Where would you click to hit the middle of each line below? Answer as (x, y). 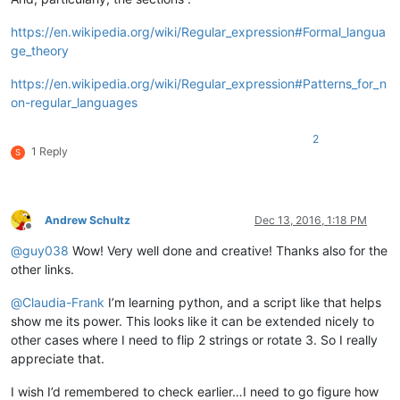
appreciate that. (58, 358)
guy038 (46, 250)
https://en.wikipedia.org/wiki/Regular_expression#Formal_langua (198, 31)
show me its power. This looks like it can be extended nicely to (192, 321)
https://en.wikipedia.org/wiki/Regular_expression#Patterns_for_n (199, 83)
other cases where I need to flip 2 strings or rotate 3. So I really (194, 339)
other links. (42, 269)
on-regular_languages (74, 102)
